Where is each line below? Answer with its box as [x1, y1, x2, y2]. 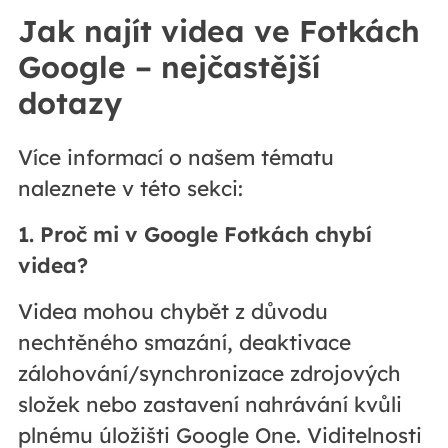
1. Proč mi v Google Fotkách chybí [17, 221, 372, 248]
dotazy [17, 84, 122, 123]
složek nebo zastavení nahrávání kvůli [17, 391, 402, 418]
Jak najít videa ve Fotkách [17, 12, 420, 51]
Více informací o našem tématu [17, 144, 334, 171]
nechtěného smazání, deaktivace [17, 329, 351, 356]
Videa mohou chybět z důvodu [17, 298, 328, 325]
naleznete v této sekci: [17, 175, 243, 202]
